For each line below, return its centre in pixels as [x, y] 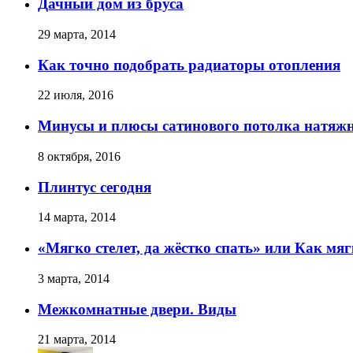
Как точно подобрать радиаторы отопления [189, 65]
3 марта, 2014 [74, 278]
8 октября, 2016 [79, 156]
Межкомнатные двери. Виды [137, 309]
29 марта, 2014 [77, 35]
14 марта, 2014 [77, 217]
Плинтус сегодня [95, 187]
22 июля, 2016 [76, 95]
